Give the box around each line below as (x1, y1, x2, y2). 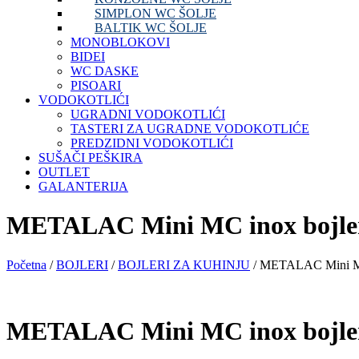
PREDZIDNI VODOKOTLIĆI (71, 136, 233, 150)
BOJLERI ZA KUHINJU (118, 257, 250, 272)
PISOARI (71, 79, 121, 92)
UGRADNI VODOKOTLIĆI (71, 107, 225, 121)
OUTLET (38, 165, 90, 179)
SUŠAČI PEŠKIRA (38, 151, 143, 164)
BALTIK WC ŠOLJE (95, 21, 207, 34)
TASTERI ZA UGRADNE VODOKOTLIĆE (71, 122, 309, 135)
